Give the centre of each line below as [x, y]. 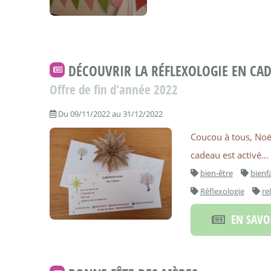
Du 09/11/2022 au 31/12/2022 [109, 113]
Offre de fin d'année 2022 [114, 89]
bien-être [216, 173]
